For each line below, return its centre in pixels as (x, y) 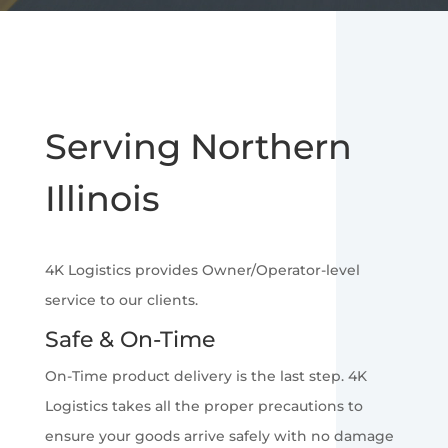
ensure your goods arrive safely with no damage (219, 435)
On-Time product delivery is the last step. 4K (205, 375)
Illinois (102, 198)
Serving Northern (198, 146)
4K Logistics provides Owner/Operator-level (202, 269)
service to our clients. (121, 299)
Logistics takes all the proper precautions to (203, 405)
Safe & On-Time (129, 339)
